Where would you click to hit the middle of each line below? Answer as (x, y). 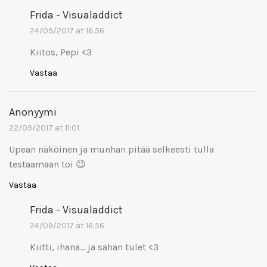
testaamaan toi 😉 (47, 164)
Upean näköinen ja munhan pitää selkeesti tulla (111, 149)
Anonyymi (33, 112)
